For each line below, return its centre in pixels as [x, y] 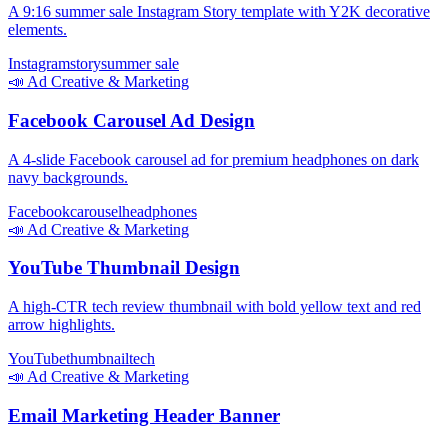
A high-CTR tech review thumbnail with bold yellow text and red [214, 307]
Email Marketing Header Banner [144, 415]
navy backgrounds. [68, 177]
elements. [37, 30]
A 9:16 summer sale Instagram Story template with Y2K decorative [219, 12]
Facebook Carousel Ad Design [131, 120]
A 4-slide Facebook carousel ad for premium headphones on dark [213, 159]
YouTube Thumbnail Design [124, 268]
